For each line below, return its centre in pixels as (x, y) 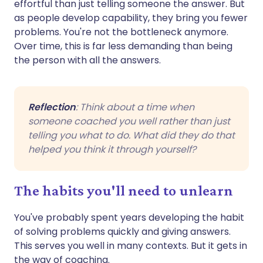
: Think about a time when (135, 107)
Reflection (52, 107)
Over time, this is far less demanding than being (123, 46)
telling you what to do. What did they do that (131, 135)
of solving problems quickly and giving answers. (122, 231)
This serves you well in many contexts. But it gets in (131, 245)
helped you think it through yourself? (112, 149)
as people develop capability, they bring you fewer (131, 18)
